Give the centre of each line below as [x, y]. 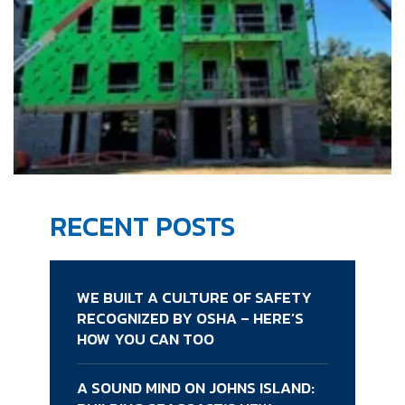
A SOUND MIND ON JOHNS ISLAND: [196, 388]
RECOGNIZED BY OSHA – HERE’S [190, 319]
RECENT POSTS [142, 227]
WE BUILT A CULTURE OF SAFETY [194, 298]
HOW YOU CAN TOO [146, 339]
